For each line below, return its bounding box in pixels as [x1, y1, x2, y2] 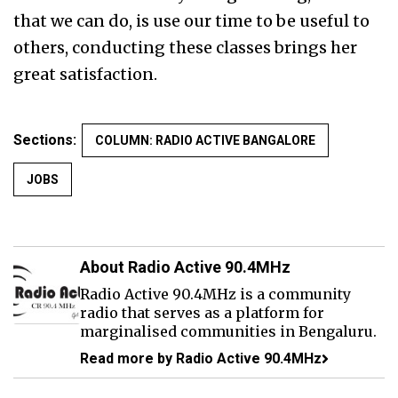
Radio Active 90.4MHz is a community [80, 285, 351, 303]
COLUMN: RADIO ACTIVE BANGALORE [95, 133, 315, 147]
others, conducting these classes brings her [13, 37, 357, 58]
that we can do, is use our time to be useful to [13, 11, 370, 31]
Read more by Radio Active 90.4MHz [80, 350, 322, 367]
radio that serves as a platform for [80, 304, 324, 322]
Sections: [13, 131, 76, 148]
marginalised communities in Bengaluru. [80, 322, 377, 340]
